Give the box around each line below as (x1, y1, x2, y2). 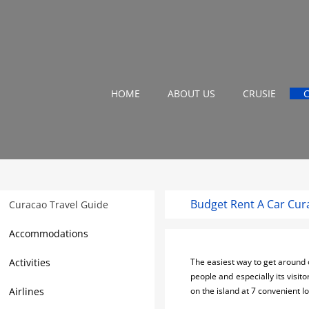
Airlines (9, 285, 44, 298)
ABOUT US (167, 87, 215, 101)
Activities (9, 256, 50, 269)
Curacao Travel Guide (9, 198, 108, 211)
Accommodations (9, 227, 88, 240)
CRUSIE (242, 87, 276, 101)
